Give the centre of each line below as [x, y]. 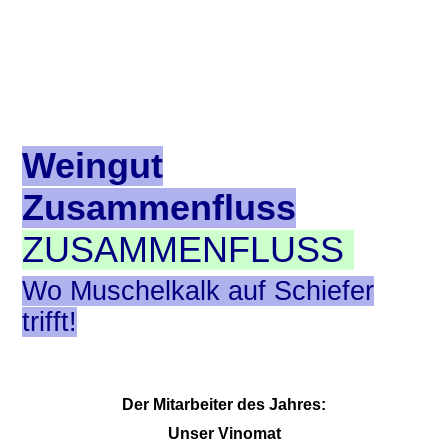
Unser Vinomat [224, 434]
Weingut [93, 166]
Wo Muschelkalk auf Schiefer [198, 291]
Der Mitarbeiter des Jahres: [224, 404]
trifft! [50, 322]
